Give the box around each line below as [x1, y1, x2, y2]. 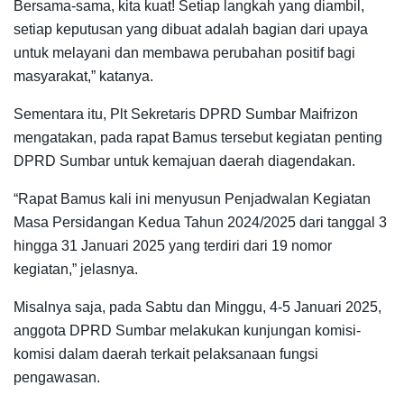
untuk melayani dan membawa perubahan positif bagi [14, 45, 355, 61]
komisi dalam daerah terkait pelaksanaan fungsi [14, 346, 318, 363]
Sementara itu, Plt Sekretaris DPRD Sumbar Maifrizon [14, 106, 358, 123]
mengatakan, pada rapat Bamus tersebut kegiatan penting [14, 130, 382, 146]
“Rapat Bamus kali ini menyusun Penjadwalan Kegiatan [14, 191, 371, 207]
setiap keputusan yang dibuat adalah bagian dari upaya [14, 22, 368, 38]
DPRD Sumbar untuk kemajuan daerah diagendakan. [14, 153, 355, 170]
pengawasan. [14, 370, 100, 386]
